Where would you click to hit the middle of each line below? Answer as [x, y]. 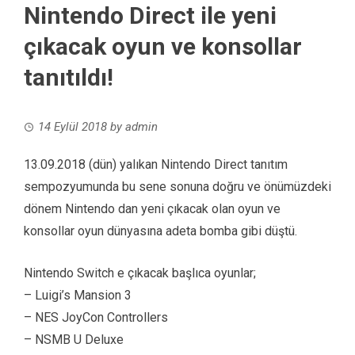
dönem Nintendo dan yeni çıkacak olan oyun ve [152, 209]
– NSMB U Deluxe [74, 340]
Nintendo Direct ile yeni [150, 16]
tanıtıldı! [69, 78]
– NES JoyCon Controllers [96, 318]
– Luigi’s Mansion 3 [78, 296]
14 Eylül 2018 [73, 127]
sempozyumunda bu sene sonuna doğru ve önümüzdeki [177, 187]
